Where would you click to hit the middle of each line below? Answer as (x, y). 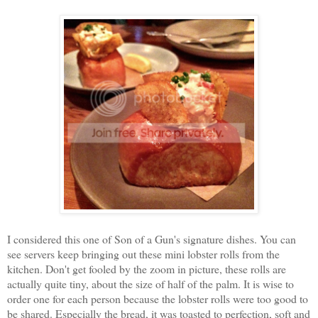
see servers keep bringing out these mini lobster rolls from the (143, 253)
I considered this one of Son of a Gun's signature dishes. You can (152, 238)
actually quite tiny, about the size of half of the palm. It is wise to (150, 283)
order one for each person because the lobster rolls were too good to (158, 298)
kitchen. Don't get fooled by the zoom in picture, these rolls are (147, 268)
